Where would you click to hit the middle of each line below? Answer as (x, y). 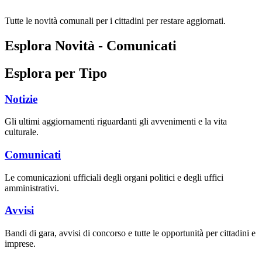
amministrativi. (32, 188)
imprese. (20, 244)
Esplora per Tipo (56, 73)
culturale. (22, 132)
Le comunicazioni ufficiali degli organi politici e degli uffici (114, 177)
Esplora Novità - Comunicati (91, 45)
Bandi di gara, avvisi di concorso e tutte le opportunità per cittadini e (130, 233)
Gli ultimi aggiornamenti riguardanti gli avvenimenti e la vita (116, 122)
